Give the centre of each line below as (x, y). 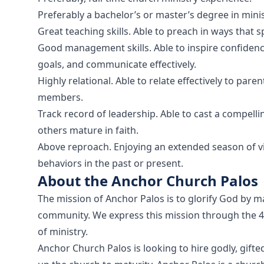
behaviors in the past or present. (110, 163)
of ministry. (63, 232)
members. (60, 97)
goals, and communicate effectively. (117, 64)
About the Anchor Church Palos (148, 181)
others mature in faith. (88, 130)
